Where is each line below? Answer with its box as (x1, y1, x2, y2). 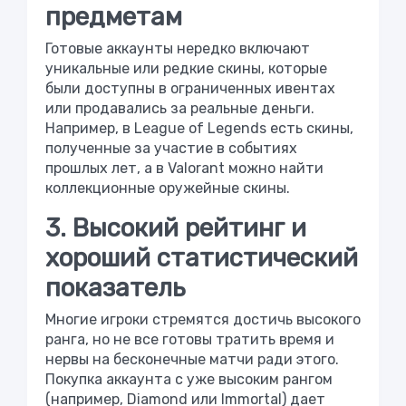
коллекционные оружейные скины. (45, 179, 290, 197)
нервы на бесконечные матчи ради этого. (45, 350, 339, 368)
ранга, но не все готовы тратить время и (45, 330, 334, 348)
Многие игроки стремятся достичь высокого (45, 310, 361, 328)
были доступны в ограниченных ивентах (45, 79, 335, 97)
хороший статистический (45, 242, 358, 273)
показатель (45, 272, 185, 303)
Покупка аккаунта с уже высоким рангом (45, 370, 333, 388)
